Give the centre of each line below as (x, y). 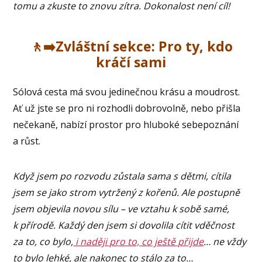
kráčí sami (131, 62)
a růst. (27, 141)
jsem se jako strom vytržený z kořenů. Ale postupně (127, 192)
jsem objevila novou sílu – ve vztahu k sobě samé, (121, 208)
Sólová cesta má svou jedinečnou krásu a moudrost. (127, 92)
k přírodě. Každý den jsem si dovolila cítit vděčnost (124, 225)
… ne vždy (225, 241)
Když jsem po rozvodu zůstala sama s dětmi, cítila (122, 176)
